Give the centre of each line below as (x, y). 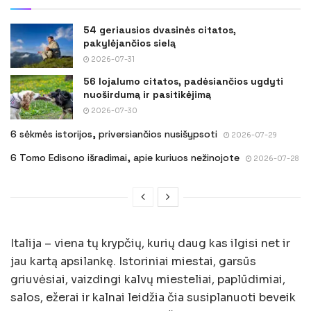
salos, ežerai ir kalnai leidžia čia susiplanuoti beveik (153, 298)
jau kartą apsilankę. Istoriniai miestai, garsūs (133, 262)
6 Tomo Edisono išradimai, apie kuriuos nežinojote (125, 158)
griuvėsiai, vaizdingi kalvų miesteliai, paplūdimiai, (148, 280)
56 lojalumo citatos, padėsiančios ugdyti (183, 82)
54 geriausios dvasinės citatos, (160, 30)
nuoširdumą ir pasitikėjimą (147, 95)
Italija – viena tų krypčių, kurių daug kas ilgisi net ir (150, 244)
